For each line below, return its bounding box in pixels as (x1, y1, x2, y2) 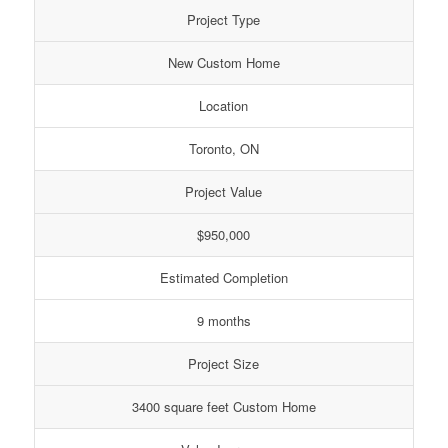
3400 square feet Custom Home (131, 396, 316, 416)
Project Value (185, 181, 263, 201)
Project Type (187, 9, 261, 29)
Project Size (188, 353, 260, 373)
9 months (196, 310, 251, 330)
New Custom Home (167, 52, 280, 72)
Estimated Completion (159, 267, 288, 287)
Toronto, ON (188, 138, 259, 158)
